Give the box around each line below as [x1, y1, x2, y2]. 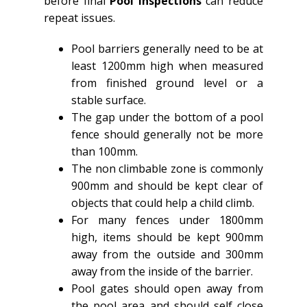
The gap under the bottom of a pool [71, 109, 263, 125]
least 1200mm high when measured [71, 58, 263, 73]
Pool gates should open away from [71, 280, 263, 296]
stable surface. [71, 92, 146, 108]
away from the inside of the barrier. [71, 263, 253, 279]
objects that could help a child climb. [71, 195, 254, 210]
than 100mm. [71, 143, 138, 159]
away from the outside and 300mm [71, 246, 263, 262]
